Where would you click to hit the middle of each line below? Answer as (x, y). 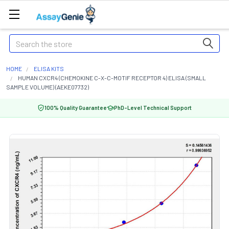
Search (21, 40)
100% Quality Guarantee (76, 108)
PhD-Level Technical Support (153, 108)
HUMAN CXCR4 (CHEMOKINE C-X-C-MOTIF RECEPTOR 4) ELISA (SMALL (112, 78)
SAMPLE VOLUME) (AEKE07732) (48, 87)
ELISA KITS (49, 68)
